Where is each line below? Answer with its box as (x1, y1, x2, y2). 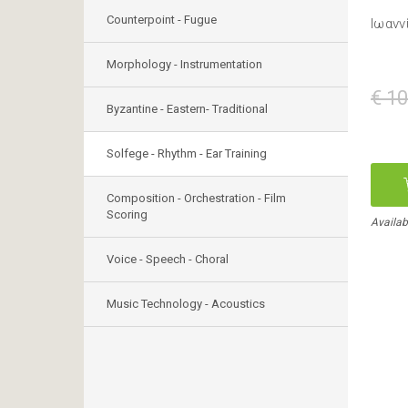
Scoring (107, 208, 148, 221)
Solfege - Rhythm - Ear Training (107, 147, 267, 160)
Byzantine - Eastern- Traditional (107, 102, 268, 116)
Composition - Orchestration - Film (107, 191, 286, 205)
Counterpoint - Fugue (107, 13, 217, 26)
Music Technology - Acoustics (107, 297, 265, 311)
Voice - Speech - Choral (107, 252, 229, 266)
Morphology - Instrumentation (107, 57, 262, 71)
